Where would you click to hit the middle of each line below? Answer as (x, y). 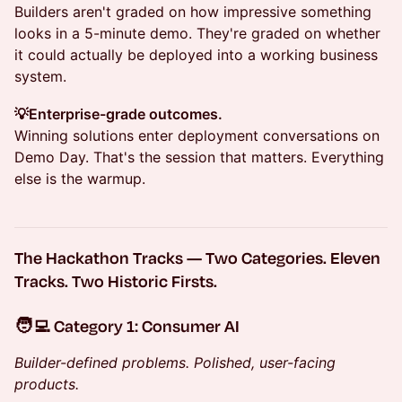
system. (40, 76)
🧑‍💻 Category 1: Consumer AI (127, 325)
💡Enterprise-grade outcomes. (118, 114)
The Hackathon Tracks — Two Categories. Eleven (197, 257)
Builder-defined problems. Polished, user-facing (175, 362)
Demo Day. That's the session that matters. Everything (199, 157)
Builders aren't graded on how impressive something (193, 11)
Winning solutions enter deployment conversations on (197, 135)
